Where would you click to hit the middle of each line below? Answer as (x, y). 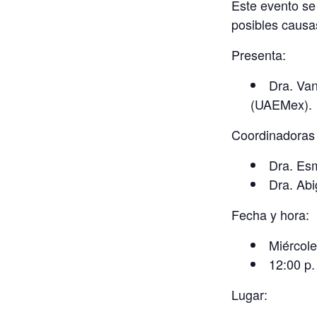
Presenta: (259, 54)
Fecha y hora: (270, 214)
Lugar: (249, 294)
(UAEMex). (281, 104)
